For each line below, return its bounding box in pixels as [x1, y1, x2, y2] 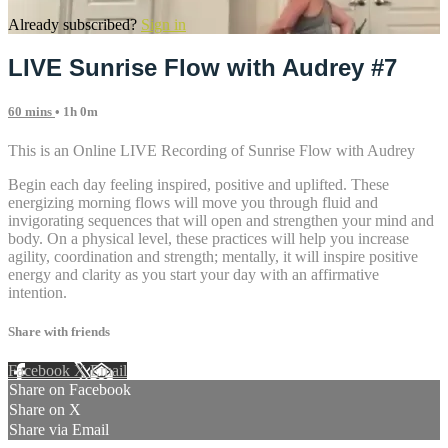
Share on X [9, 401, 81, 419]
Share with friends [8, 324, 110, 340]
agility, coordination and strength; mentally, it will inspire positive [8, 247, 418, 265]
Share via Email [9, 421, 109, 439]
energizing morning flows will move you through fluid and [8, 193, 378, 211]
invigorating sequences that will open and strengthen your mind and [8, 211, 434, 229]
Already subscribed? [8, 15, 141, 33]
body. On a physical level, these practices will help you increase [8, 229, 409, 247]
